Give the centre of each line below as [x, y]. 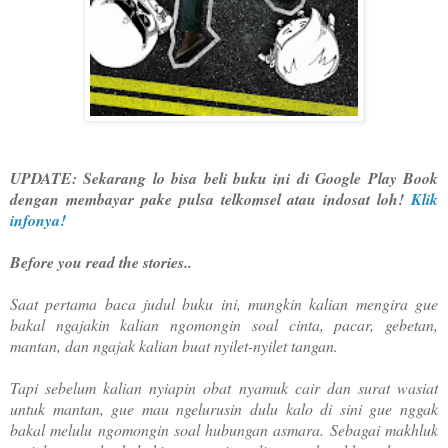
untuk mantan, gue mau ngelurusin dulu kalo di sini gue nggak [224, 408]
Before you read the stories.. [101, 261]
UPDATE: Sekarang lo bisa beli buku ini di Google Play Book [224, 177]
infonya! [38, 219]
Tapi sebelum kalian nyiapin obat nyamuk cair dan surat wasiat [224, 387]
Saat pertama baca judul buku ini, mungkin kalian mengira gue [224, 303]
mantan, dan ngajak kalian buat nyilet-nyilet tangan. [174, 345]
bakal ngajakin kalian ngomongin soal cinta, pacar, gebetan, [224, 324]
